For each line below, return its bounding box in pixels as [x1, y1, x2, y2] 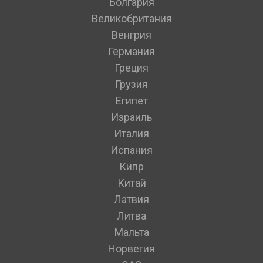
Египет [115, 95, 148, 107]
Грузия [115, 78, 148, 91]
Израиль [111, 111, 152, 124]
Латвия [114, 193, 149, 206]
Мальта [114, 226, 149, 239]
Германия [108, 45, 155, 58]
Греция [114, 62, 149, 75]
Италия [114, 127, 149, 140]
